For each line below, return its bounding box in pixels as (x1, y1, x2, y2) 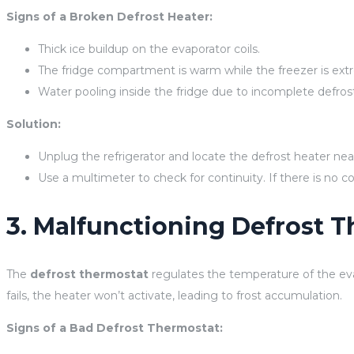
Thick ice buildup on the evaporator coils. (38, 41, 260, 56)
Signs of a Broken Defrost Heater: (6, 9, 213, 24)
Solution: (6, 116, 61, 131)
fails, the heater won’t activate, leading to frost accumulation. (6, 288, 342, 303)
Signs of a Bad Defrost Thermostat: (6, 320, 223, 335)
